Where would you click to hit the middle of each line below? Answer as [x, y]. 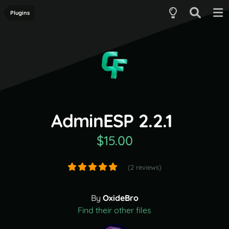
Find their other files [114, 210]
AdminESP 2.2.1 [112, 121]
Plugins [20, 13]
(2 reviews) [145, 167]
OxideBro [120, 198]
